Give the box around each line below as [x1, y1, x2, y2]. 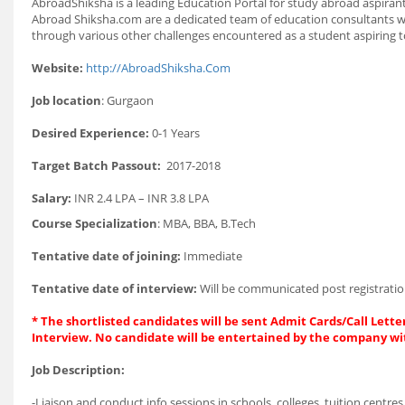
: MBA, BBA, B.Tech [157, 215, 256, 231]
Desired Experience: [32, 125, 149, 141]
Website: [32, 60, 83, 76]
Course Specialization [32, 215, 157, 231]
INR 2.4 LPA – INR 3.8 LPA [71, 190, 209, 206]
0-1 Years [149, 125, 200, 141]
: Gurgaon [101, 92, 154, 108]
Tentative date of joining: [32, 248, 181, 264]
